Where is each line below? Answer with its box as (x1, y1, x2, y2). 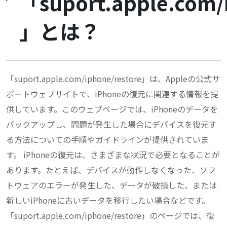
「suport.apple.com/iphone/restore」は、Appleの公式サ (6, 72, 220, 85)
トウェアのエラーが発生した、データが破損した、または (6, 179, 217, 192)
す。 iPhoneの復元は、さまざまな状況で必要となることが (6, 148, 220, 161)
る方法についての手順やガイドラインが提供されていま (6, 133, 209, 146)
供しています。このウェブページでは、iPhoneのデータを (6, 103, 218, 116)
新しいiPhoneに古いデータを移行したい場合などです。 (6, 194, 210, 207)
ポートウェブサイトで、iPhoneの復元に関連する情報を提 (6, 88, 218, 100)
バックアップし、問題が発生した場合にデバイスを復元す (6, 118, 217, 131)
